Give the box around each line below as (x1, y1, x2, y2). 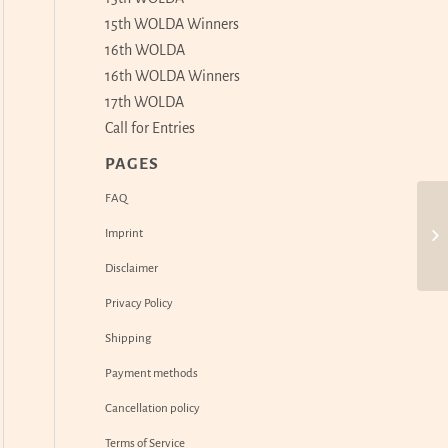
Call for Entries (105, 120, 196, 136)
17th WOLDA (105, 94, 185, 110)
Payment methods (105, 367, 199, 380)
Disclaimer (105, 262, 159, 275)
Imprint (105, 227, 144, 240)
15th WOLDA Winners (105, 16, 240, 32)
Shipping (105, 332, 152, 345)
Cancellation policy (105, 402, 201, 415)
